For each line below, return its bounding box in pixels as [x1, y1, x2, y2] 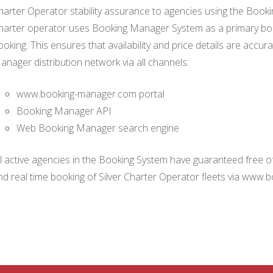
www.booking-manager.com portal [16, 87, 165, 101]
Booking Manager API [16, 104, 112, 118]
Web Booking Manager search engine [16, 121, 179, 135]
